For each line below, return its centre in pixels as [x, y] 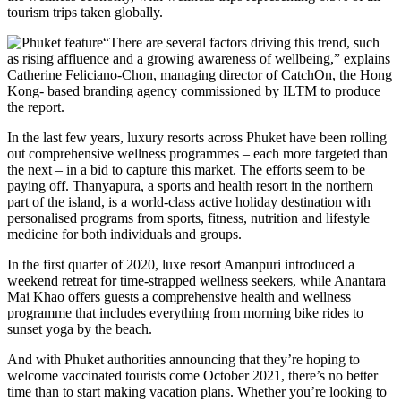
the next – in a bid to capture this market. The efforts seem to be [186, 169]
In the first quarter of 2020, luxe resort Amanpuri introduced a [181, 264]
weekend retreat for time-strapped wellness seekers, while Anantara [196, 280]
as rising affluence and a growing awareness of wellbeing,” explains [199, 58]
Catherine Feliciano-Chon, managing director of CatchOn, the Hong [200, 74]
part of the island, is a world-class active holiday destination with [189, 201]
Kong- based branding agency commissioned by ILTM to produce [194, 90]
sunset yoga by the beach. [80, 328]
